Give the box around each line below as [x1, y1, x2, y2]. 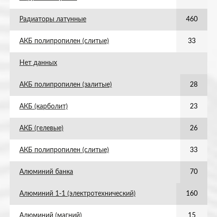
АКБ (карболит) [19, 103, 68, 110]
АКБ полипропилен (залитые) [19, 81, 112, 88]
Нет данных [19, 60, 57, 66]
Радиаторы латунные [19, 16, 86, 23]
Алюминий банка [19, 169, 73, 175]
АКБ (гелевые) [19, 125, 63, 132]
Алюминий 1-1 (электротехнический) [19, 190, 136, 197]
